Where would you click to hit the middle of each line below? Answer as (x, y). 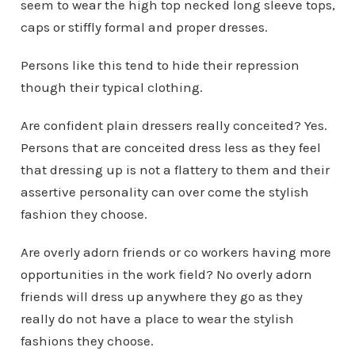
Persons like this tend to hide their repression (160, 65)
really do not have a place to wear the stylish (157, 318)
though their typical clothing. (111, 87)
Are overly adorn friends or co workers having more (176, 252)
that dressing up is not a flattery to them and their (175, 169)
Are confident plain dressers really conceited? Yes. (174, 125)
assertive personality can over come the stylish (164, 191)
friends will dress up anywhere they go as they (161, 296)
